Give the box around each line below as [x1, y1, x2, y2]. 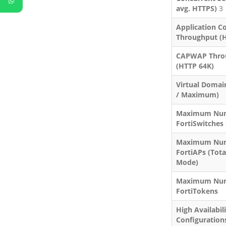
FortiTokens [176, 186, 218, 196]
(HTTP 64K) [176, 61, 214, 71]
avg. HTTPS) [176, 3, 219, 13]
